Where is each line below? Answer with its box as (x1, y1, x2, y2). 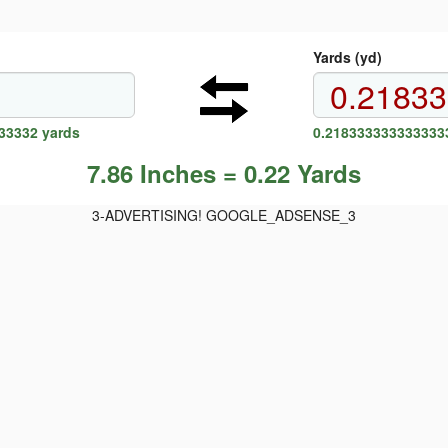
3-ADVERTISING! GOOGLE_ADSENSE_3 (92, 205, 356, 225)
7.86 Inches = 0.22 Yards (87, 156, 361, 190)
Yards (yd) (312, 47, 382, 67)
